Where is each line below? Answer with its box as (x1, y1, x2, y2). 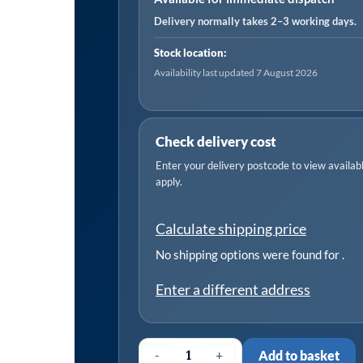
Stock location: (154, 46, 227, 59)
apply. (156, 174, 182, 188)
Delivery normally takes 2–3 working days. (154, 14, 357, 28)
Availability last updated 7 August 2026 (154, 66, 318, 78)
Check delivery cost (156, 132, 276, 150)
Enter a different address (156, 280, 310, 298)
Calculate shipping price (156, 219, 306, 237)
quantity (140, 54, 188, 70)
